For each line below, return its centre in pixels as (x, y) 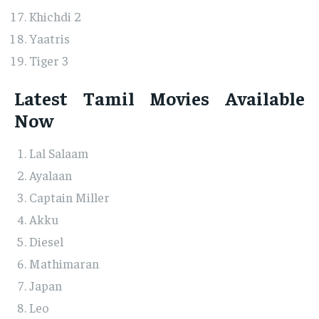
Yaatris (49, 38)
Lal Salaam (59, 153)
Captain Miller (69, 197)
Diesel (46, 241)
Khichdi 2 (55, 16)
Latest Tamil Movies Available (159, 98)
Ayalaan (51, 175)
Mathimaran (64, 263)
